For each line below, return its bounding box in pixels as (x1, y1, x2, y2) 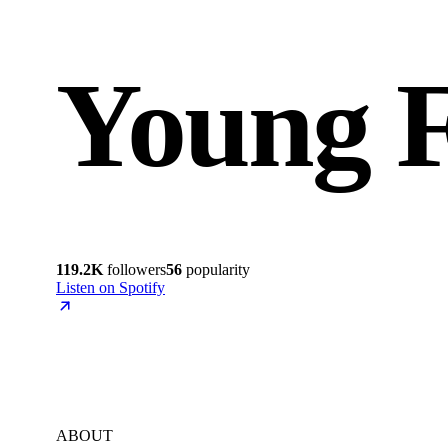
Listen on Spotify (56, 278, 165, 296)
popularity (182, 260, 250, 278)
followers (103, 260, 166, 278)
